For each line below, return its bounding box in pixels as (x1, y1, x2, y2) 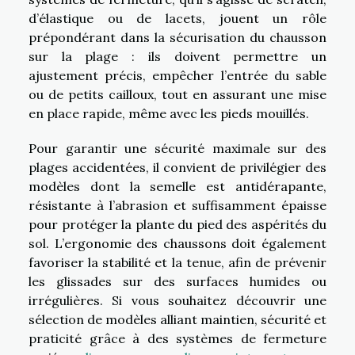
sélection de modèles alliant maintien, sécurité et (29, 311, 326, 328)
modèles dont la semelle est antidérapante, (29, 178, 326, 195)
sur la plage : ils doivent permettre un (29, 48, 326, 65)
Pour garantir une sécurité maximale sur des (29, 140, 326, 157)
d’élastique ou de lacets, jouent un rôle (29, 10, 326, 27)
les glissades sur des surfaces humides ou (29, 273, 326, 290)
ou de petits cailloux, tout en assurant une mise (29, 86, 326, 103)
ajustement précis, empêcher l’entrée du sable (29, 67, 326, 84)
